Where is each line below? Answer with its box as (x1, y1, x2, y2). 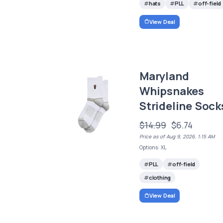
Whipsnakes (139, 83, 205, 99)
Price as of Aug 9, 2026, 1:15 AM (139, 132, 215, 140)
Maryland (139, 68, 189, 84)
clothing (148, 173, 171, 181)
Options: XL (139, 143, 167, 151)
